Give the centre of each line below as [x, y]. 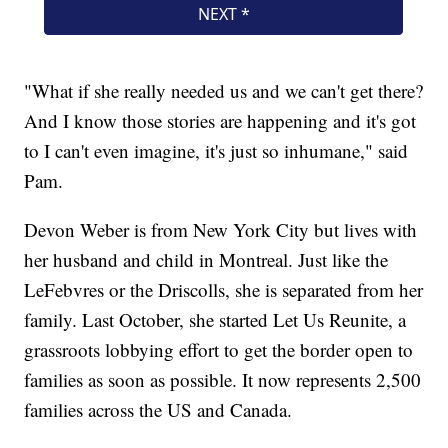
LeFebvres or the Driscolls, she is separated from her [224, 289]
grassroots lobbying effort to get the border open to [219, 349]
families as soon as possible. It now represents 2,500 [223, 379]
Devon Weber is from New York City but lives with [221, 229]
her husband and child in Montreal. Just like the [206, 259]
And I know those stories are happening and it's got [220, 120]
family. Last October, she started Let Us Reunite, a [215, 319]
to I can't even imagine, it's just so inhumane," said [216, 150]
